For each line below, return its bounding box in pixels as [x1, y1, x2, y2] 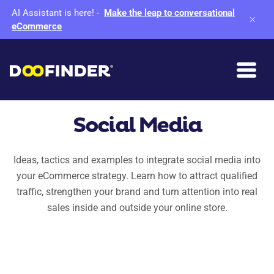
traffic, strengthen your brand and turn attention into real [17, 186, 257, 198]
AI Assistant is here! [12, 7, 94, 18]
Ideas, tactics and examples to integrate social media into [13, 154, 261, 166]
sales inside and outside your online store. [46, 202, 228, 214]
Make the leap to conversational [104, 7, 235, 18]
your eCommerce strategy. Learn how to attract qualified [17, 170, 257, 182]
